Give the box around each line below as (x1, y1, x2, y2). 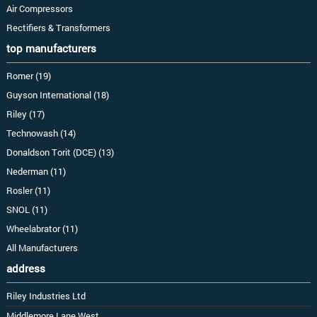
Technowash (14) (6, 127, 76, 139)
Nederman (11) (6, 165, 66, 177)
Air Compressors (6, 2, 73, 14)
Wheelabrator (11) (6, 222, 78, 234)
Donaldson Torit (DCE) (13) (6, 146, 114, 158)
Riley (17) (6, 108, 45, 120)
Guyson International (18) (6, 88, 109, 100)
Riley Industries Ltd (6, 289, 86, 301)
